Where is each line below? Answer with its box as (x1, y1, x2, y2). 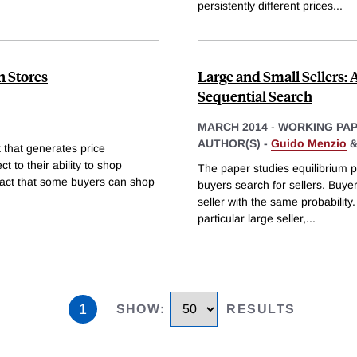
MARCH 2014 (198, 120, 268, 133)
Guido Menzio (271, 136, 347, 150)
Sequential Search (198, 85, 312, 106)
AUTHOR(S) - (198, 136, 271, 150)
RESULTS (226, 302, 296, 316)
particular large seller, (198, 212, 306, 226)
